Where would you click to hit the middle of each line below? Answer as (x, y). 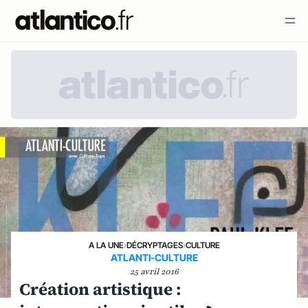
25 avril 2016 (154, 271)
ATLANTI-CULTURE (154, 257)
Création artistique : (100, 289)
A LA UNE (106, 245)
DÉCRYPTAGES (154, 245)
